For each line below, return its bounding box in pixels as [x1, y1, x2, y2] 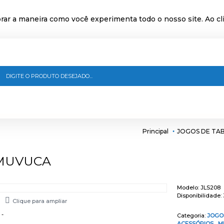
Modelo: [177, 184, 200, 191]
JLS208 [200, 184, 220, 191]
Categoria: [177, 212, 207, 219]
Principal [142, 127, 168, 135]
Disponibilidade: [177, 192, 223, 199]
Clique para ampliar [12, 197, 67, 204]
